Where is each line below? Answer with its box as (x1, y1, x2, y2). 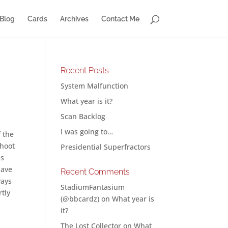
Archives (60, 15, 89, 23)
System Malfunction (61, 81, 129, 91)
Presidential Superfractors (61, 142, 151, 152)
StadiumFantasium (61, 182, 125, 192)
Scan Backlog (61, 111, 106, 121)
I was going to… (61, 127, 113, 136)
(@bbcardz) (61, 194, 100, 204)
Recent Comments (61, 167, 130, 177)
